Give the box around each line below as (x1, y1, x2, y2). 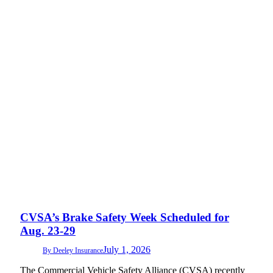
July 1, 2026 (103, 244, 151, 255)
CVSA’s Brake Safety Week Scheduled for (20, 210, 229, 224)
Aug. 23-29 (20, 224, 76, 237)
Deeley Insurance (53, 246, 103, 255)
